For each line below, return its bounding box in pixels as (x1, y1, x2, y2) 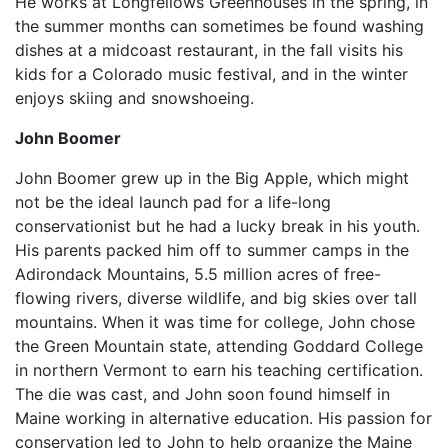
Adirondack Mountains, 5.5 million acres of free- (15, 264, 381, 284)
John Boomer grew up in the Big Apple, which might (15, 168, 409, 188)
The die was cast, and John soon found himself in (15, 384, 390, 404)
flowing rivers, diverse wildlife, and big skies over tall (15, 288, 417, 308)
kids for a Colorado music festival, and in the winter (15, 64, 408, 84)
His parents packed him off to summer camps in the (15, 240, 409, 260)
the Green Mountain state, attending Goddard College (15, 336, 423, 356)
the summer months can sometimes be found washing (15, 16, 424, 36)
